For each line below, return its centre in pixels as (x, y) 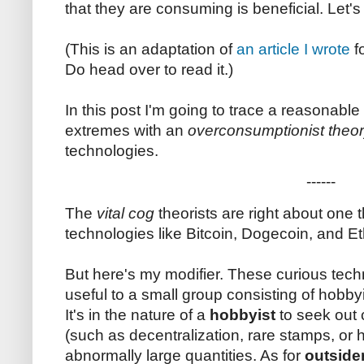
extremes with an (126, 131)
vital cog (126, 213)
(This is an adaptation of (151, 50)
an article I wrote (293, 50)
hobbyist (245, 314)
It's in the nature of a (137, 314)
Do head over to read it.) (149, 70)
